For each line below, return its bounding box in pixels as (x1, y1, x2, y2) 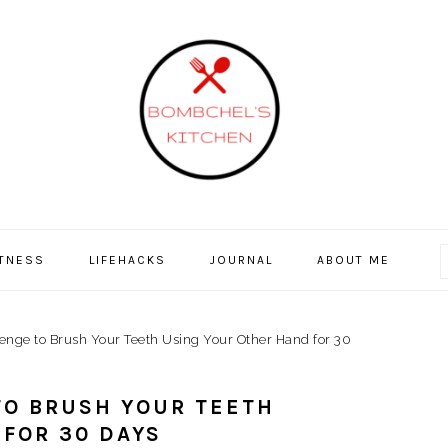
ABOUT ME (316, 253, 390, 267)
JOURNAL (209, 253, 273, 267)
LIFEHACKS (88, 253, 166, 267)
